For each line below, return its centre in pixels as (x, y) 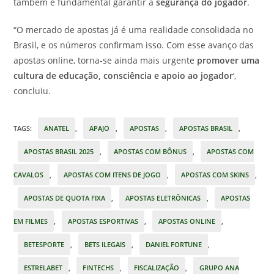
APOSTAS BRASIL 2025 (59, 151)
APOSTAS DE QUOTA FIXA (65, 198)
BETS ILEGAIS (105, 244)
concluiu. (32, 91)
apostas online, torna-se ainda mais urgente (106, 60)
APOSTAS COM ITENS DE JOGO (113, 174)
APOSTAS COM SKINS (215, 174)
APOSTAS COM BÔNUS (150, 151)
